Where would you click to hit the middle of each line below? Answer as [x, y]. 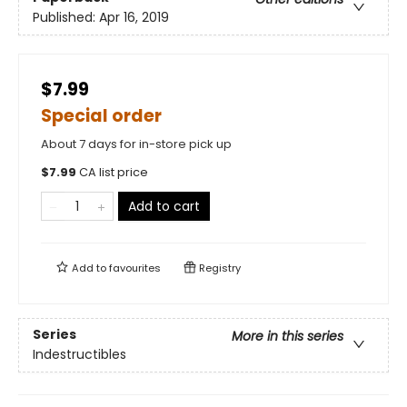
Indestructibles [79, 355]
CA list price [114, 172]
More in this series [288, 337]
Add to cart [164, 206]
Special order [101, 116]
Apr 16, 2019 [134, 18]
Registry [218, 268]
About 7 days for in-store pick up [136, 144]
